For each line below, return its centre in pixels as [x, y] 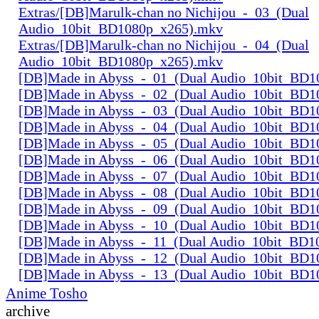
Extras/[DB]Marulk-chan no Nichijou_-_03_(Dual [164, 12]
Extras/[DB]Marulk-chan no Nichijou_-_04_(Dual [164, 45]
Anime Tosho [47, 293]
